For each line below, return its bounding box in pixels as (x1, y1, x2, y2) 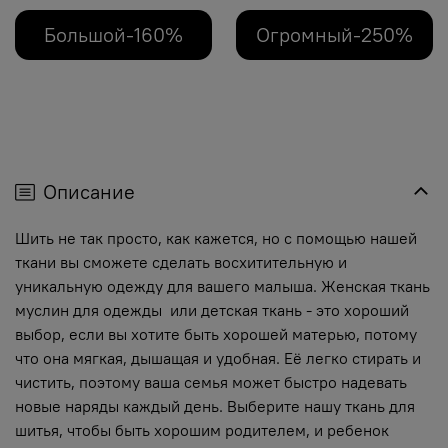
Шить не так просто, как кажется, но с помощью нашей (15, 228, 417, 249)
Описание (43, 179, 135, 205)
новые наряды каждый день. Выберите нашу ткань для (15, 396, 415, 417)
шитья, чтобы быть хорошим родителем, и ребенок (15, 420, 389, 441)
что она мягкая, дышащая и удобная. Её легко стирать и (15, 348, 421, 369)
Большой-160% (44, 22, 183, 48)
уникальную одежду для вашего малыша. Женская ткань (15, 276, 430, 297)
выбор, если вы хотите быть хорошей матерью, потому (15, 324, 417, 345)
